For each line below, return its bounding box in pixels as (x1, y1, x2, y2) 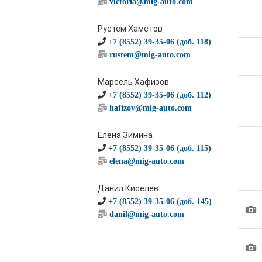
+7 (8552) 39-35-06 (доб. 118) (108, 37, 211, 46)
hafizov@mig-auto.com (109, 104, 192, 112)
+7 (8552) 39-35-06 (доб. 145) (108, 197, 212, 205)
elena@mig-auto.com (109, 157, 184, 165)
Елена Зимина (98, 130, 153, 140)
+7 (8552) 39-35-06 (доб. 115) (108, 144, 211, 152)
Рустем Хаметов (98, 24, 163, 33)
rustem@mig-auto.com (109, 50, 191, 58)
